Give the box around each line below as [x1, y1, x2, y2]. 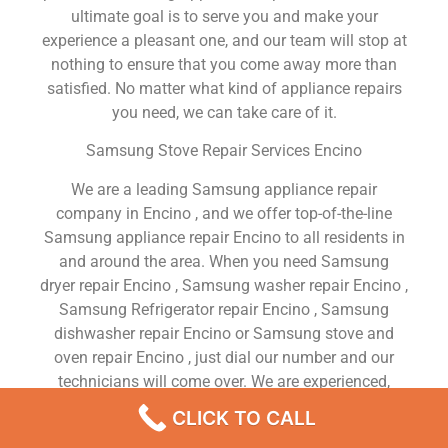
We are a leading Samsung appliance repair [71, 179, 377, 199]
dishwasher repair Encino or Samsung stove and [54, 323, 394, 343]
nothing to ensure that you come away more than [51, 55, 397, 75]
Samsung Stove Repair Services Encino [86, 141, 362, 161]
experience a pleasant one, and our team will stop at [41, 31, 407, 51]
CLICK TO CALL [172, 406, 316, 430]
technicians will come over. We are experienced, [58, 371, 390, 391]
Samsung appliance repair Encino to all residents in [43, 227, 405, 247]
